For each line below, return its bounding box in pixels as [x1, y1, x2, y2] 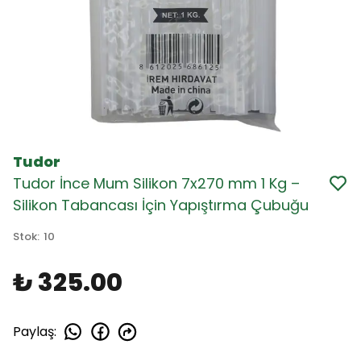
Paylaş [13, 322, 54, 341]
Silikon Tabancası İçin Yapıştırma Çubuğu [13, 195, 309, 215]
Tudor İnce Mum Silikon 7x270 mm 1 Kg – [13, 173, 300, 193]
